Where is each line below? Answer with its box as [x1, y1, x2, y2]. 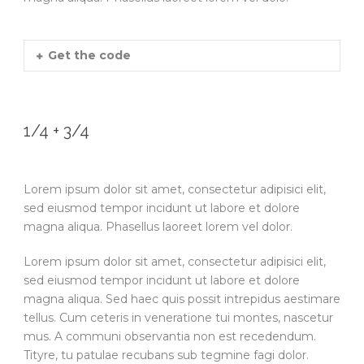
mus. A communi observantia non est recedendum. [24, 328, 316, 344]
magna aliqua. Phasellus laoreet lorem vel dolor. [24, 219, 292, 234]
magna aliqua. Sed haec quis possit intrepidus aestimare [24, 291, 340, 306]
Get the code [48, 47, 131, 63]
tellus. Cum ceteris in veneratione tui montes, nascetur [24, 310, 333, 325]
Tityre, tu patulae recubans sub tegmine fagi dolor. [24, 347, 309, 362]
